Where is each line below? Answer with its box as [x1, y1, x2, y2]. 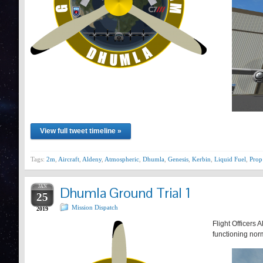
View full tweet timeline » [40, 127, 122, 135]
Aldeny [82, 156, 102, 163]
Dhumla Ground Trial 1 [60, 184, 191, 202]
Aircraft [58, 156, 79, 163]
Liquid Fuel [214, 156, 246, 163]
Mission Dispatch [72, 204, 118, 211]
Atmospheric [104, 156, 139, 163]
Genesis [168, 156, 188, 163]
